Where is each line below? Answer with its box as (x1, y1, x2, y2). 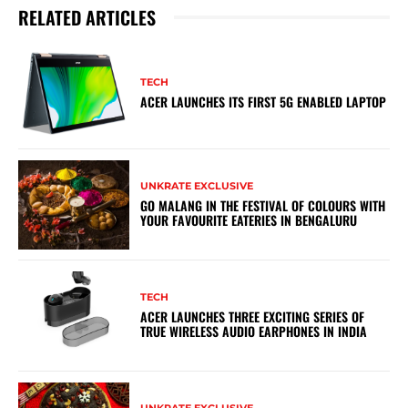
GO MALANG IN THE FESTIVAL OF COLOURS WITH (140, 196, 386, 216)
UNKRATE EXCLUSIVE (140, 179, 254, 193)
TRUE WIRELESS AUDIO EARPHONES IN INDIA (140, 321, 368, 342)
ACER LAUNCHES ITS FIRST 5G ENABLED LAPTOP (140, 92, 387, 112)
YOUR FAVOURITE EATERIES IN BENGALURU (140, 210, 358, 230)
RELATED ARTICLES (18, 3, 156, 31)
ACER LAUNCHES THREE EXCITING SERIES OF (140, 307, 365, 327)
